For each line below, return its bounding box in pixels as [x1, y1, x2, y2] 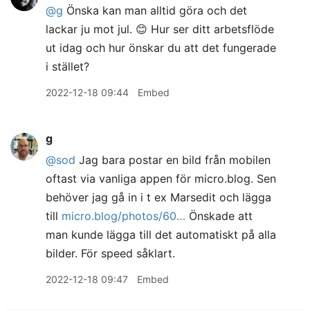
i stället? [46, 60, 89, 73]
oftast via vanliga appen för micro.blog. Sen [46, 172, 276, 185]
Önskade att [185, 209, 253, 223]
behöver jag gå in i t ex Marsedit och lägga [46, 190, 271, 204]
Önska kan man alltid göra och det [63, 3, 247, 17]
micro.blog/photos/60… [62, 209, 185, 223]
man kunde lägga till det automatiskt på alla [46, 228, 276, 241]
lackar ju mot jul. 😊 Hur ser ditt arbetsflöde [46, 22, 274, 36]
